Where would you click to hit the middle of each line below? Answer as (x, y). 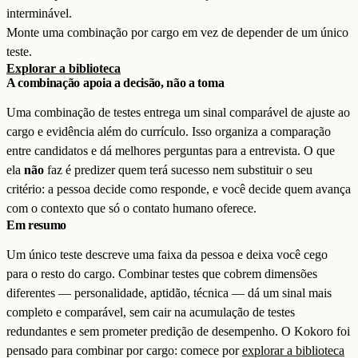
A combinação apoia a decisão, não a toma (115, 83)
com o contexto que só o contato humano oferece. (131, 208)
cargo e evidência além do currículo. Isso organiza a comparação (169, 131)
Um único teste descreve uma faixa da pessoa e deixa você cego (167, 255)
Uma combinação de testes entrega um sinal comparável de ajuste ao (178, 112)
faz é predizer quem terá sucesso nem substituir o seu (178, 170)
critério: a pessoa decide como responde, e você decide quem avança (179, 189)
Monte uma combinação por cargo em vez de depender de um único (177, 32)
